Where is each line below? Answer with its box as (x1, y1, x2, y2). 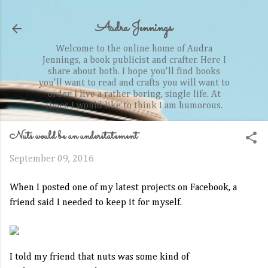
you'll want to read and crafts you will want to (38, 78, 230, 88)
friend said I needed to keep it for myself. (10, 198, 182, 208)
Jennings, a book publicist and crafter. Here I (42, 56, 226, 65)
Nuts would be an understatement (10, 127, 138, 145)
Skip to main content (91, 10, 177, 20)
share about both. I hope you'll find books (48, 67, 220, 77)
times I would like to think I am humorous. (45, 101, 223, 111)
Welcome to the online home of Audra (56, 44, 212, 54)
